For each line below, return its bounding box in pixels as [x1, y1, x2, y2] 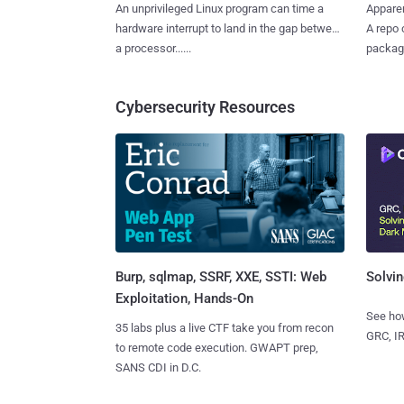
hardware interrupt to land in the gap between [115, 21, 344, 35]
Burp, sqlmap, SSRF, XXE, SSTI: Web [115, 269, 326, 286]
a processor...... [115, 41, 191, 55]
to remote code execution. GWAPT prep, [115, 341, 318, 355]
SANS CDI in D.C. [115, 361, 201, 375]
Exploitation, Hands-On [115, 290, 253, 308]
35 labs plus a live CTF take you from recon [115, 321, 334, 335]
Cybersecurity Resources [115, 96, 295, 116]
